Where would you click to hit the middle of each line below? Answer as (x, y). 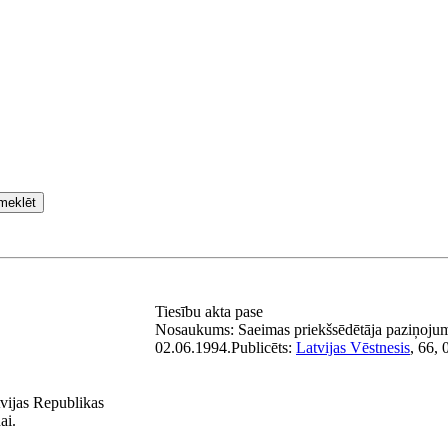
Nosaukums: (196, 329)
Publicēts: (263, 347)
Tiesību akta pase (211, 311)
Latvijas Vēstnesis (353, 347)
